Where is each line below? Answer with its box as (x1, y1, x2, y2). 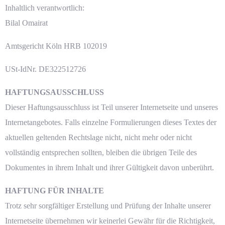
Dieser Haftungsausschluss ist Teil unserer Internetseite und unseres (5, 103, 218, 112)
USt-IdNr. (5, 65, 37, 74)
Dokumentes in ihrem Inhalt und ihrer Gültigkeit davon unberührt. (5, 163, 214, 172)
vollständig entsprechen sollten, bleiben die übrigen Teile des (5, 148, 197, 157)
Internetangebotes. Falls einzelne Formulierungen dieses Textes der (5, 118, 216, 127)
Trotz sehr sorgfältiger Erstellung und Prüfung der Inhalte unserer (5, 201, 211, 210)
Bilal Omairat (5, 19, 48, 28)
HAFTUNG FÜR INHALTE (5, 186, 104, 195)
